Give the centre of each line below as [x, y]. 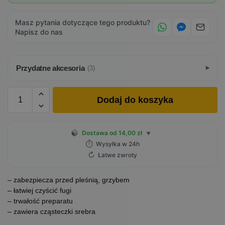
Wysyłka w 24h [118, 144]
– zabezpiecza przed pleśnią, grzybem [69, 180]
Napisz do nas [39, 32]
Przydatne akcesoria [50, 68]
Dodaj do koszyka [135, 100]
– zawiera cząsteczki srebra [51, 212]
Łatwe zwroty [118, 155]
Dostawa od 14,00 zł [112, 133]
